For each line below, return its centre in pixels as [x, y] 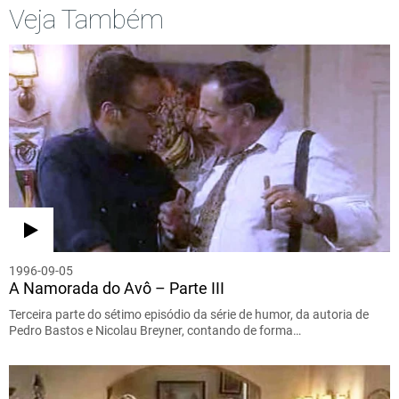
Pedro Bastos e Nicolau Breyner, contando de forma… [155, 330]
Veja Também [86, 19]
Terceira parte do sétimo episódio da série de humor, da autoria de [189, 314]
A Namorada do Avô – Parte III [117, 288]
